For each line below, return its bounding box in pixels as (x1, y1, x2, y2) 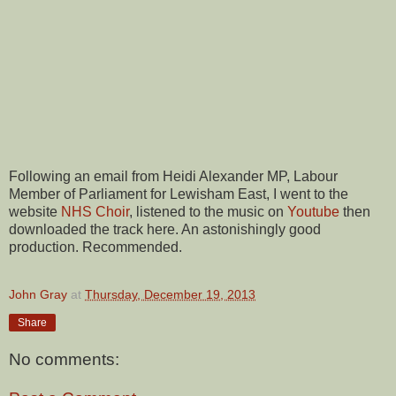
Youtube (287, 203, 343, 219)
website (9, 203, 61, 219)
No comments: (9, 350, 119, 369)
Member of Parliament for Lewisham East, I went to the (9, 186, 348, 202)
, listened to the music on (129, 203, 287, 219)
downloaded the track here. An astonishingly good (9, 221, 321, 237)
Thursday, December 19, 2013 (85, 286, 255, 301)
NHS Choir (61, 203, 129, 219)
